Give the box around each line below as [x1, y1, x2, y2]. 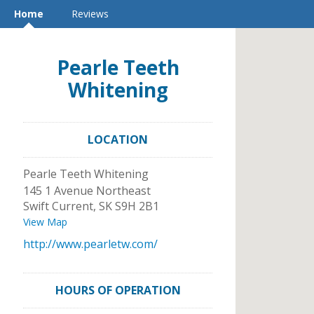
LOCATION [88, 132, 148, 147]
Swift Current [23, 198, 93, 214]
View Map [23, 215, 67, 228]
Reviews [71, 7, 109, 20]
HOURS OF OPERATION [55, 282, 181, 298]
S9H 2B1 [115, 198, 159, 214]
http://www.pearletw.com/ [23, 236, 158, 252]
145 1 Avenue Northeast [23, 183, 151, 198]
